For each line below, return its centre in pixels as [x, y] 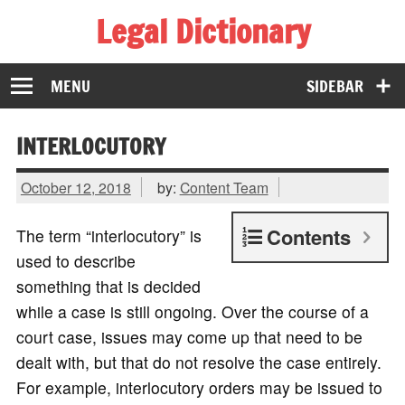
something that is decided [108, 286]
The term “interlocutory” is [108, 235]
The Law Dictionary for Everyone [134, 61]
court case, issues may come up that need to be [189, 336]
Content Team [224, 188]
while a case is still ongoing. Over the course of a [192, 311]
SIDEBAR [335, 86]
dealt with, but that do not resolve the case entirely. [198, 362]
